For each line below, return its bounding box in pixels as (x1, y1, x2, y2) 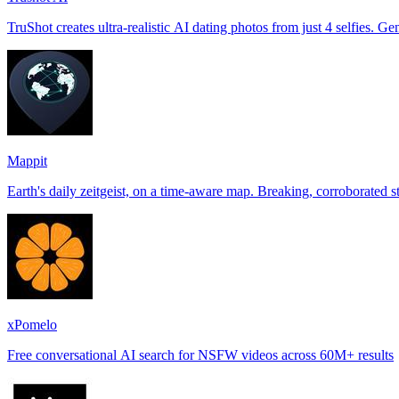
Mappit (7, 153, 47, 169)
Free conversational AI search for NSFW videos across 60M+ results (7, 347, 394, 363)
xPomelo (7, 317, 57, 333)
